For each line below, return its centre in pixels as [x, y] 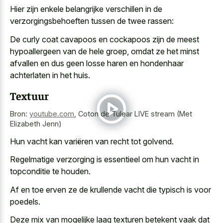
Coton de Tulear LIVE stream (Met [135, 114]
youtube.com [52, 114]
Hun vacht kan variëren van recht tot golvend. [92, 141]
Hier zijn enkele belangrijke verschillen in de [86, 9]
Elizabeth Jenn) [36, 124]
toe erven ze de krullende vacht [88, 189]
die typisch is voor [178, 189]
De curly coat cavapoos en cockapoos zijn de [94, 39]
